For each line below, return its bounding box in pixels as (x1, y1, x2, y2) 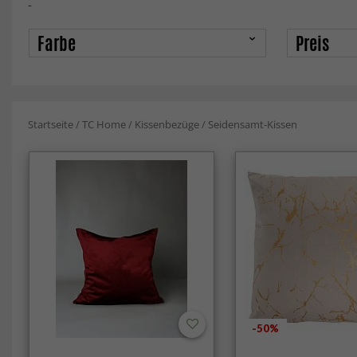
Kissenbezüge (135, 117, 199, 131)
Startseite (28, 117, 73, 131)
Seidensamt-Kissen (208, 117, 297, 131)
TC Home (82, 117, 126, 131)
